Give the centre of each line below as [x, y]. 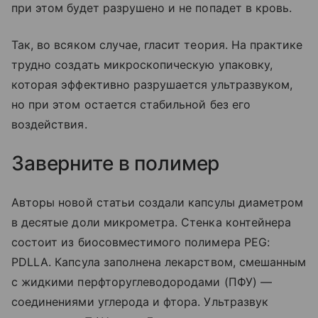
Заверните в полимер [116, 163]
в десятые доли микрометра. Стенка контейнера [152, 222]
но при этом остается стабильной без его [131, 104]
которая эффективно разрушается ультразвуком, [152, 84]
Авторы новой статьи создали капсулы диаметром [158, 202]
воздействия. [49, 124]
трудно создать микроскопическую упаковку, [142, 64]
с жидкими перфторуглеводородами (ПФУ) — [142, 281]
